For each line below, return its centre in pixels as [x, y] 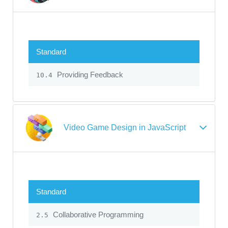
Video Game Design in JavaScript [125, 128]
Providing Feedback [89, 75]
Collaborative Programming [97, 214]
